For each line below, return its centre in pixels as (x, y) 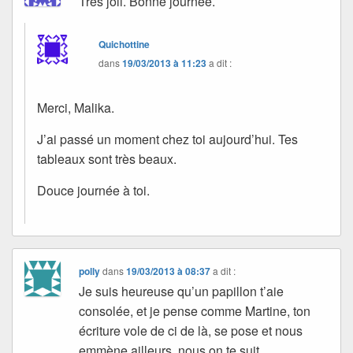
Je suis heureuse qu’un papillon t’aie (182, 291)
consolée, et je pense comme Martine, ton (195, 310)
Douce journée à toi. (93, 190)
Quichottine (124, 44)
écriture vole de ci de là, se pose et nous (191, 330)
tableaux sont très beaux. (107, 158)
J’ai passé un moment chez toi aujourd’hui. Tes (167, 139)
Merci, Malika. (76, 107)
